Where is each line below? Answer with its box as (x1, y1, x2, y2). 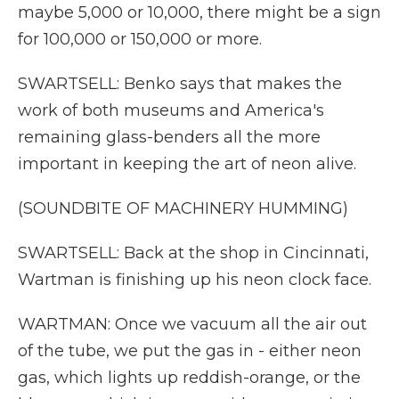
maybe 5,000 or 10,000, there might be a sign (18, 3, 381, 22)
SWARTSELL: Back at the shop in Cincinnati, (18, 243, 369, 263)
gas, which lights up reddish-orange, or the (18, 368, 361, 387)
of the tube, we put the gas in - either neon (18, 341, 362, 361)
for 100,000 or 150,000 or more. (18, 29, 262, 49)
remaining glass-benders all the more (18, 127, 321, 147)
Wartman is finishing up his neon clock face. (18, 270, 371, 289)
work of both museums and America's (18, 101, 324, 120)
